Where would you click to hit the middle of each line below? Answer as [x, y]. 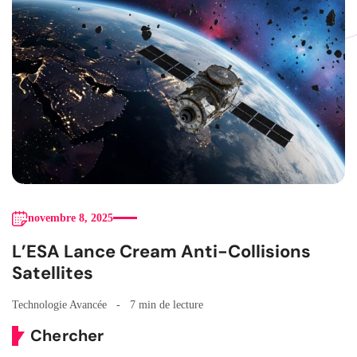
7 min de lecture [167, 304]
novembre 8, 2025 [71, 218]
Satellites [53, 273]
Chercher [67, 335]
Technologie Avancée [59, 304]
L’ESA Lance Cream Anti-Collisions [161, 251]
